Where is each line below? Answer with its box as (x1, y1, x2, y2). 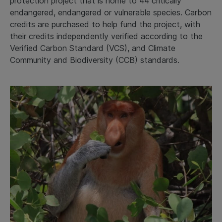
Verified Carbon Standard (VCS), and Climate (10, 43, 175, 54)
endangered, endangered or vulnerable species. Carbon (10, 7, 212, 18)
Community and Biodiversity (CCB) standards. (10, 55, 179, 65)
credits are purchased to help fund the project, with (10, 19, 200, 30)
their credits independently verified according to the (10, 31, 203, 42)
